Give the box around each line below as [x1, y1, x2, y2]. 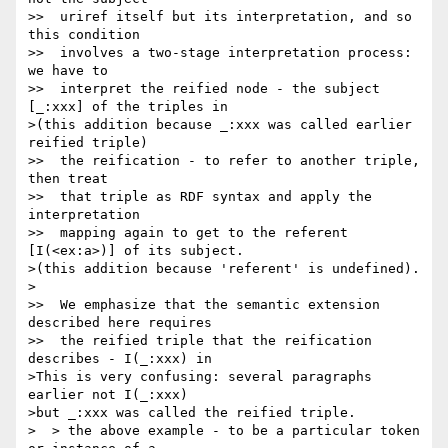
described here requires [28, 315, 212, 331]
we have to [28, 63, 108, 79]
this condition [28, 27, 140, 43]
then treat [28, 171, 108, 187]
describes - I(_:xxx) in [28, 351, 212, 367]
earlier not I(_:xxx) [28, 387, 188, 403]
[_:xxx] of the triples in [28, 99, 228, 115]
